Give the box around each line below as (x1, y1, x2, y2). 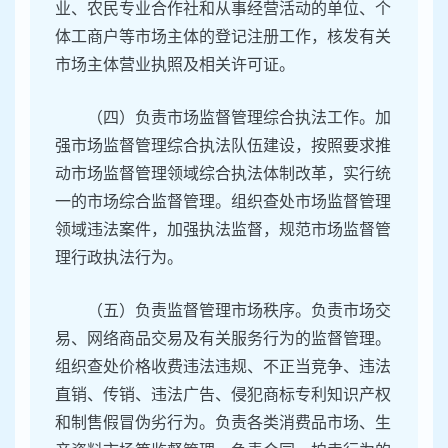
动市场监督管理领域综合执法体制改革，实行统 (55, 165, 391, 183)
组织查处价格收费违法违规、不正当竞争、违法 (55, 358, 391, 376)
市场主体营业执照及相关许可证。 (55, 56, 295, 74)
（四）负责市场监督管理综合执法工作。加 (87, 109, 391, 127)
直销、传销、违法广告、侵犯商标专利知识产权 (55, 386, 391, 404)
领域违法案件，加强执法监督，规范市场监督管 (55, 221, 391, 239)
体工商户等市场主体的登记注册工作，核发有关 (55, 28, 391, 46)
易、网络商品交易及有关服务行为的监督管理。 (55, 330, 391, 348)
